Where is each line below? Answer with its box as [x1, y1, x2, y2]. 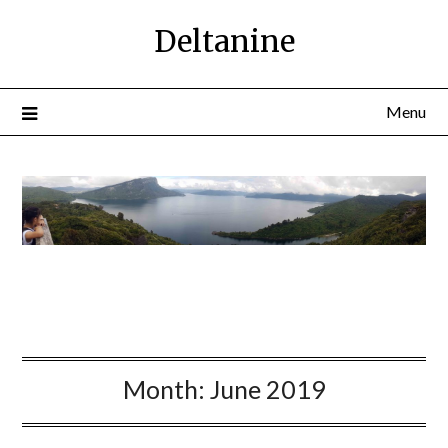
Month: [122, 374, 210, 405]
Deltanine [153, 23, 295, 60]
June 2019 [209, 374, 326, 405]
